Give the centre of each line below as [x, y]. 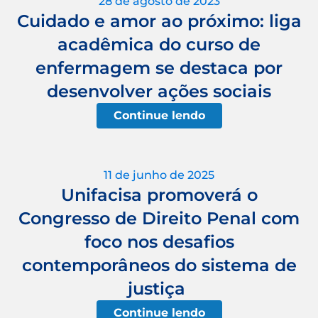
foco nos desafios [159, 241]
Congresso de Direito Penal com [159, 218]
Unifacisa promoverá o [159, 194]
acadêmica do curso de [159, 44]
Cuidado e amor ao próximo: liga [159, 21]
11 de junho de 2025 [159, 175]
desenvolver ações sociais [159, 91]
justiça [159, 288]
